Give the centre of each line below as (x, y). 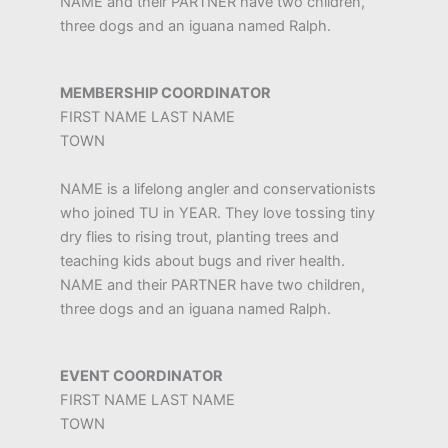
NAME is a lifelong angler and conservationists (218, 188)
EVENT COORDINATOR (141, 376)
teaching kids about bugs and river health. (202, 260)
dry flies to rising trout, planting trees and (199, 236)
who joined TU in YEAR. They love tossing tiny (217, 212)
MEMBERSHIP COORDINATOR (165, 92)
